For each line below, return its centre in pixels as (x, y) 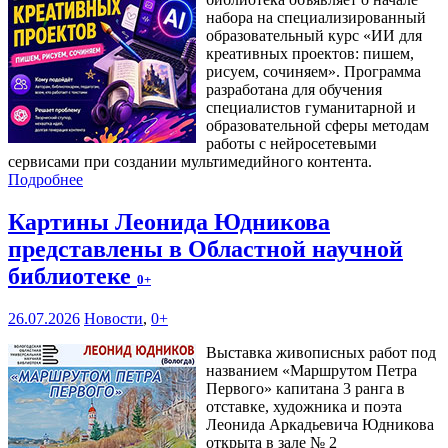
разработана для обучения (294, 90)
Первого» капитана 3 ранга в (305, 389)
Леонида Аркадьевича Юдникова (320, 425)
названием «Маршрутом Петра (311, 371)
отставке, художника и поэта (304, 407)
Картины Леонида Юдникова (169, 222)
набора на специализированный (316, 18)
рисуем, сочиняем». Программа (313, 72)
